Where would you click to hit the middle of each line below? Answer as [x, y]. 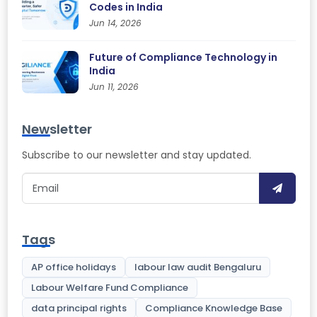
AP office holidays [73, 267]
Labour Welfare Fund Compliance [109, 288]
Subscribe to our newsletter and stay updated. [136, 155]
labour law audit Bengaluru [197, 267]
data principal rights [79, 308]
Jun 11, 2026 [114, 87]
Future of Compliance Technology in [183, 57]
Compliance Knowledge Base [213, 308]
